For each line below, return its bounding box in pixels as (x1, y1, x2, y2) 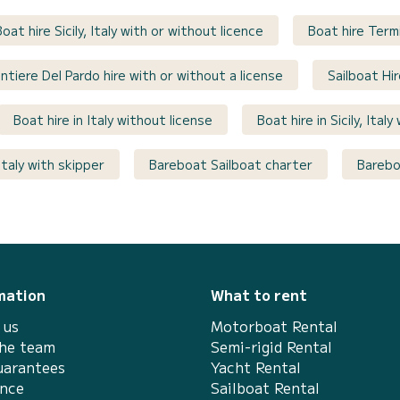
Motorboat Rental (211, 314, 337, 337)
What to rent (211, 283, 307, 305)
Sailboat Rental (211, 376, 320, 398)
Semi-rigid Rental (211, 335, 332, 357)
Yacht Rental (211, 355, 301, 378)
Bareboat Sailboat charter (149, 154, 312, 173)
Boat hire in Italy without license (13, 110, 212, 129)
